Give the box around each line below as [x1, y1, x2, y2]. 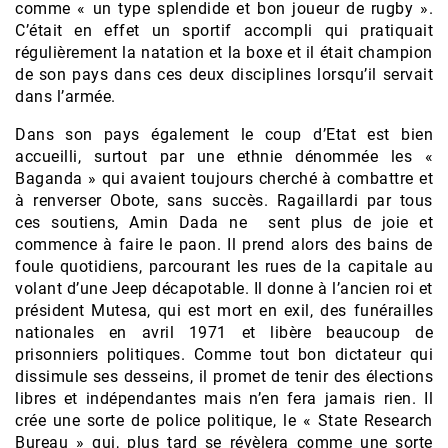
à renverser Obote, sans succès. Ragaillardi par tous [15, 191, 433, 211]
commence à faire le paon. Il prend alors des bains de [15, 235, 433, 255]
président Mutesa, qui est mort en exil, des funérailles [15, 301, 433, 321]
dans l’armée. [15, 87, 116, 107]
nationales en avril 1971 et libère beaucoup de [15, 323, 433, 343]
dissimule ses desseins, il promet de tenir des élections [15, 367, 433, 387]
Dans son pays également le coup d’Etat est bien [15, 125, 433, 145]
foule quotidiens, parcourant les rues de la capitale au [15, 257, 433, 277]
